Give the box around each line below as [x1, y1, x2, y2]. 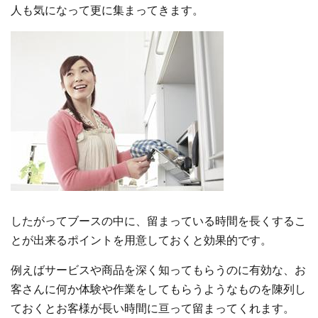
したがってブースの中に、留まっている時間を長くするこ [11, 216, 306, 227]
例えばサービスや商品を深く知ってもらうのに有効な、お [11, 265, 306, 276]
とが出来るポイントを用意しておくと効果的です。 [11, 235, 272, 246]
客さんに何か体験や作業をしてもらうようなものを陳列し [11, 284, 306, 295]
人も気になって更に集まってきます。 [11, 5, 204, 16]
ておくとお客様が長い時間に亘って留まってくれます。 [11, 303, 295, 314]
